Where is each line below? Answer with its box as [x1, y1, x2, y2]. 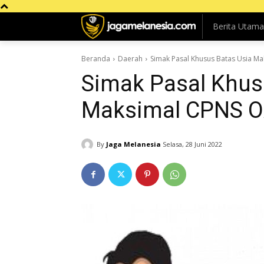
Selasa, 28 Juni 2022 [163, 140, 222, 149]
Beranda [81, 54, 110, 64]
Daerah [118, 54, 143, 64]
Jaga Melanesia [106, 139, 161, 148]
